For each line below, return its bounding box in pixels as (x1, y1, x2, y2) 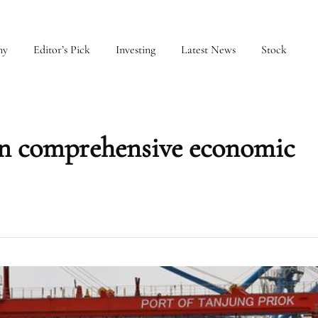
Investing (116, 43, 155, 57)
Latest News (181, 43, 236, 57)
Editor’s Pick (33, 43, 90, 57)
